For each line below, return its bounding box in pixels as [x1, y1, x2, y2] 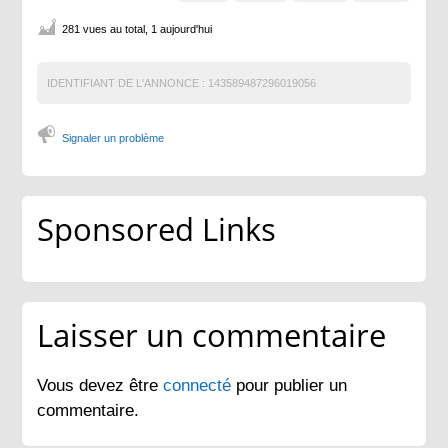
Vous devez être [37, 375, 164, 395]
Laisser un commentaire [37, 313, 387, 356]
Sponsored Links [37, 207, 277, 250]
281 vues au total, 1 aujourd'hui [62, 22, 213, 35]
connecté [163, 375, 237, 395]
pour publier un [236, 375, 348, 395]
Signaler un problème [62, 131, 165, 144]
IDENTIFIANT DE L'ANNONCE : [47, 76, 206, 89]
